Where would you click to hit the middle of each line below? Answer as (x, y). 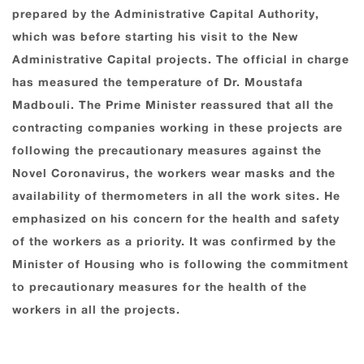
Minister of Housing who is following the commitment (180, 265)
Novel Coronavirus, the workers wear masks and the (174, 174)
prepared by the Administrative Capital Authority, (166, 15)
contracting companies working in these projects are (178, 128)
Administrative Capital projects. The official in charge (181, 60)
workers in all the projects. (96, 310)
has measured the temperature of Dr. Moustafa (158, 83)
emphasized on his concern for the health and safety (176, 219)
